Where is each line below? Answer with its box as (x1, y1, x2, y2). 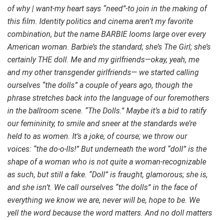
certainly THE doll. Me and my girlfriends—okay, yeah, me (7, 55, 199, 64)
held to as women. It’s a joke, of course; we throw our (7, 131, 187, 141)
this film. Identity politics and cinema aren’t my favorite (7, 16, 193, 26)
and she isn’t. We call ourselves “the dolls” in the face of (7, 182, 197, 192)
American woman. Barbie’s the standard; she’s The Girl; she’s (7, 42, 211, 52)
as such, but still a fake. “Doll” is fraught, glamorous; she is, (7, 169, 208, 179)
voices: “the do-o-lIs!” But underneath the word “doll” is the (7, 144, 207, 154)
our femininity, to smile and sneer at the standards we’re (7, 118, 196, 128)
